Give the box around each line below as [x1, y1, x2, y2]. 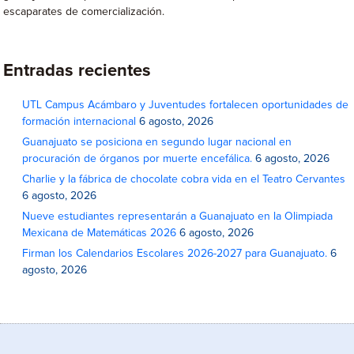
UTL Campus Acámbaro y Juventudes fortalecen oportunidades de [22, 100, 349, 111]
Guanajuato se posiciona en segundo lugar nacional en [22, 137, 292, 148]
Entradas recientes [3, 62, 152, 80]
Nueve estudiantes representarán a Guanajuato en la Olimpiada [22, 211, 333, 222]
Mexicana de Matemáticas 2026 [22, 228, 177, 239]
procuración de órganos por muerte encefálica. [22, 153, 253, 164]
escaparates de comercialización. [3, 6, 165, 17]
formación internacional [22, 116, 137, 127]
